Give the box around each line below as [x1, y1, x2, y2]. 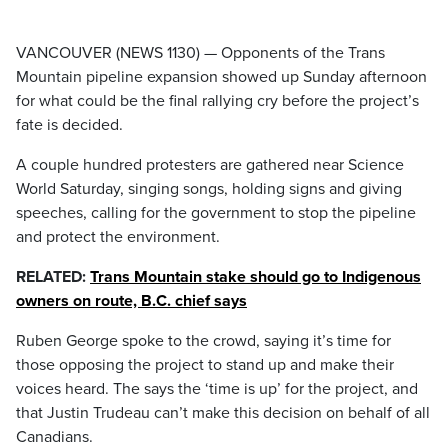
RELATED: [16, 267, 90, 287]
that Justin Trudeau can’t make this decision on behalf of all [16, 403, 430, 423]
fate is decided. [16, 115, 123, 135]
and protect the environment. [16, 227, 220, 247]
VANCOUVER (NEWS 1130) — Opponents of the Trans [16, 43, 385, 63]
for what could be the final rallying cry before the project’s [16, 91, 419, 111]
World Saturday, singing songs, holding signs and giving [16, 179, 402, 199]
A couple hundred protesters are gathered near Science [16, 155, 404, 175]
